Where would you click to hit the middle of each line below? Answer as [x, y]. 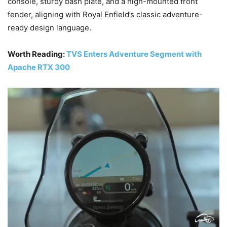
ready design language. [49, 27]
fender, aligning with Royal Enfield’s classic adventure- [105, 14]
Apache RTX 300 [39, 67]
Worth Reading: [37, 54]
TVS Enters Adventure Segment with [134, 54]
